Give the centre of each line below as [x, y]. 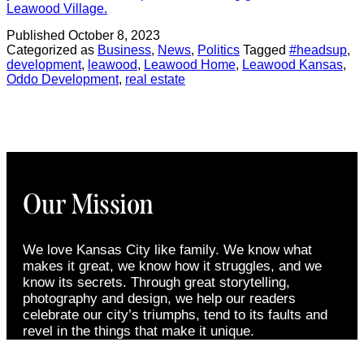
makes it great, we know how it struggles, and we [172, 266]
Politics [219, 50]
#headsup [318, 50]
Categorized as [52, 50]
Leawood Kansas [292, 65]
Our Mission [88, 204]
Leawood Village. [57, 9]
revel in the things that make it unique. [139, 331]
